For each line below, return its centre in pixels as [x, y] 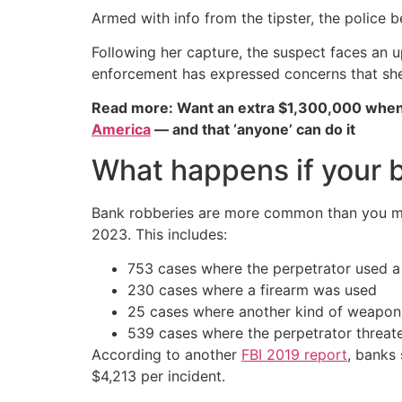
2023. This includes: [159, 234]
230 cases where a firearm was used [252, 290]
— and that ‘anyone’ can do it [253, 130]
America [121, 130]
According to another [166, 355]
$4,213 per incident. [158, 376]
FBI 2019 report [294, 355]
